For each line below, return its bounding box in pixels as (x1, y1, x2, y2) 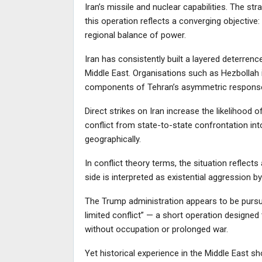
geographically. (84, 133, 141, 144)
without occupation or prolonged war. (84, 223, 228, 235)
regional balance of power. (84, 29, 186, 40)
